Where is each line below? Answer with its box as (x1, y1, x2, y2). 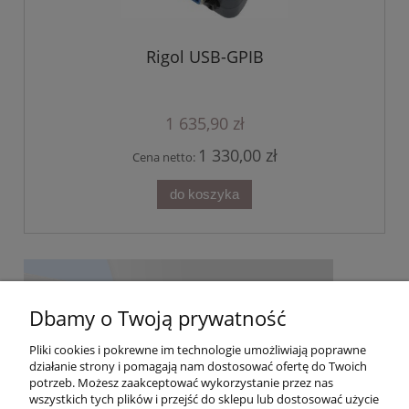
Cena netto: (131, 149, 198, 166)
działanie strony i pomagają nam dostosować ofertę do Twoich (29, 358, 367, 374)
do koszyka (170, 186, 239, 203)
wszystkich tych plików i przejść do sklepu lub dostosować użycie (29, 391, 379, 407)
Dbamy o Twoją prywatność (29, 304, 286, 332)
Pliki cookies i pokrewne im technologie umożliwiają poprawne (29, 341, 366, 358)
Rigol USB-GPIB (145, 46, 264, 68)
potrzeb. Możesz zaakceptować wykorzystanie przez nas (29, 374, 333, 391)
